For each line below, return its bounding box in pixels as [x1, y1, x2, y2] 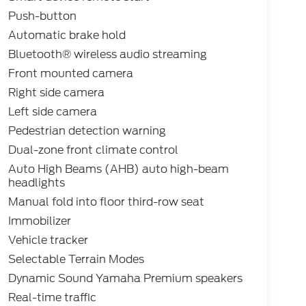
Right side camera [8, 85, 105, 101]
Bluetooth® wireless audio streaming [8, 46, 207, 63]
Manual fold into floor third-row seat [8, 194, 204, 210]
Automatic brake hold [8, 27, 126, 44]
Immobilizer [8, 213, 71, 229]
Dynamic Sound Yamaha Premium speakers [8, 270, 242, 287]
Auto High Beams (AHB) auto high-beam [8, 161, 229, 178]
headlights [8, 175, 65, 191]
